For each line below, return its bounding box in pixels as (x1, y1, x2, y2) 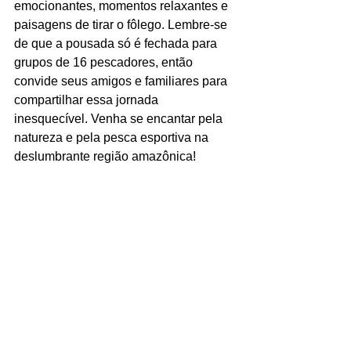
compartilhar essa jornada (14, 93, 161, 107)
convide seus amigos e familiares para (14, 74, 230, 89)
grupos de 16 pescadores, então (14, 56, 196, 70)
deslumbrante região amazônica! (14, 150, 196, 164)
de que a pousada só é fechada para (14, 37, 220, 51)
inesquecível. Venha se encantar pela (14, 112, 226, 126)
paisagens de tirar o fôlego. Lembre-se (14, 18, 230, 32)
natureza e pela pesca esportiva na (14, 131, 212, 145)
